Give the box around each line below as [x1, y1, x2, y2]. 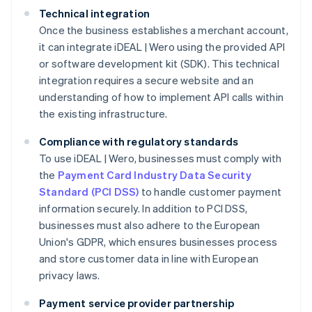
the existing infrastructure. [39, 107, 168, 121]
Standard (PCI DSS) [39, 185, 139, 199]
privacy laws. [39, 268, 100, 283]
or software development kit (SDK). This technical [39, 56, 279, 71]
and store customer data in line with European [39, 251, 258, 266]
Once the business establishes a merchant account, [39, 23, 288, 38]
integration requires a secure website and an [39, 73, 253, 88]
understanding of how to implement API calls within [39, 90, 284, 104]
